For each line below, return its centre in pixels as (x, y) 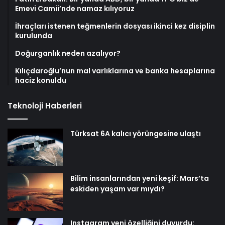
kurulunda (34, 35)
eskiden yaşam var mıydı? (118, 189)
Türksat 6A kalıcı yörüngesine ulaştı (136, 133)
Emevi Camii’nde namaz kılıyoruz (75, 8)
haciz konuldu (41, 80)
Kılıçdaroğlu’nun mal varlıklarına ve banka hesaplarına (115, 71)
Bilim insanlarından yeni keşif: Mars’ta (140, 178)
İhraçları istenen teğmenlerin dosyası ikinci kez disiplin (115, 26)
